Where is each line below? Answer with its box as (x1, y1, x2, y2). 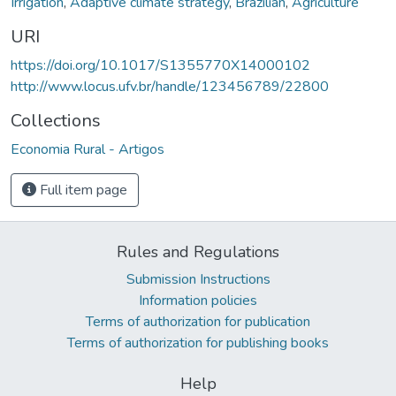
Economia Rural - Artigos (11, 139, 164, 159)
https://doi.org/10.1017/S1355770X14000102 (11, 55, 310, 75)
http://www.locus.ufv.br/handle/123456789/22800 (11, 76, 329, 96)
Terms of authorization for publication (86, 311, 310, 331)
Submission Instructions (126, 269, 270, 289)
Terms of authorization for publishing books (67, 332, 329, 353)
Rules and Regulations (117, 240, 279, 263)
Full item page (36, 179, 127, 200)
